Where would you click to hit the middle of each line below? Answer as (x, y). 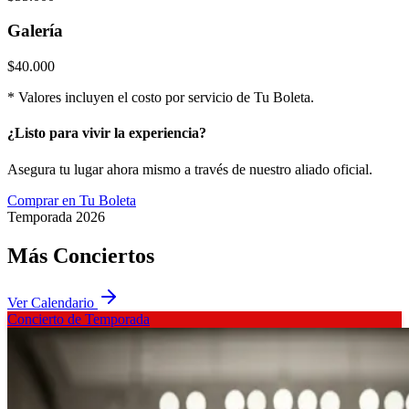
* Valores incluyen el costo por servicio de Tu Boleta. (161, 98)
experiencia (164, 133)
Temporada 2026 (56, 216)
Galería (35, 31)
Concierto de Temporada (79, 320)
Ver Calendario (52, 303)
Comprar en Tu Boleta (72, 200)
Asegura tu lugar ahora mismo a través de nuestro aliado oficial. (190, 169)
